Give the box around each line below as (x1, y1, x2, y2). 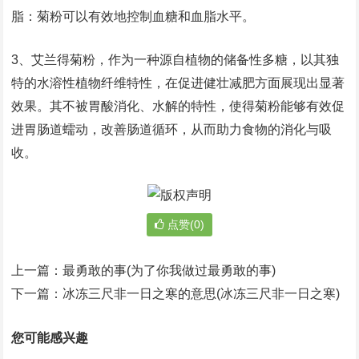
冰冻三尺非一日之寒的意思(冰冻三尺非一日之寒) (63, 287, 341, 301)
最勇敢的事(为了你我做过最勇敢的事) (63, 264, 276, 277)
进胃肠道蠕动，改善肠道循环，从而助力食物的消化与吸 (11, 123, 333, 136)
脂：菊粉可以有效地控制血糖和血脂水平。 (11, 10, 256, 23)
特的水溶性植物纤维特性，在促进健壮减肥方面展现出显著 (11, 76, 345, 90)
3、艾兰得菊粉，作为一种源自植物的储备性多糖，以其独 (11, 53, 340, 67)
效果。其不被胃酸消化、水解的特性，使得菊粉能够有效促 (11, 99, 345, 113)
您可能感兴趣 (11, 331, 89, 345)
